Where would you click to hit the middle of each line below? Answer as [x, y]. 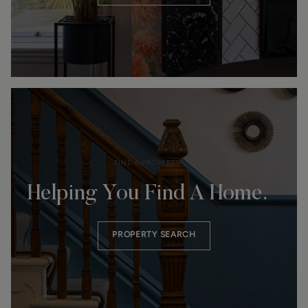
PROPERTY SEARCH [154, 234]
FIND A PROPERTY [147, 163]
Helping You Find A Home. [147, 194]
